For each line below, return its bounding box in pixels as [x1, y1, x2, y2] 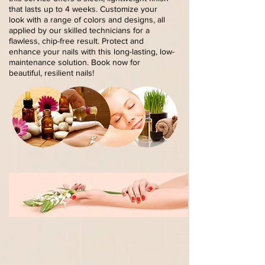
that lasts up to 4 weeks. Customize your [9, 4, 157, 14]
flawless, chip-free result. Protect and [9, 36, 144, 46]
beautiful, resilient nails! [9, 68, 94, 77]
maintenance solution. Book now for [9, 57, 140, 67]
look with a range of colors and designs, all [9, 15, 165, 24]
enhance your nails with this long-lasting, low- [9, 47, 174, 56]
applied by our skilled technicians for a [9, 25, 150, 35]
